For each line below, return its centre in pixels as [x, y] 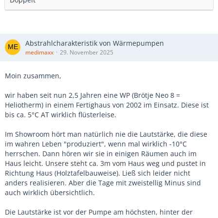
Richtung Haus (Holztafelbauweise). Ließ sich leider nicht [98, 173]
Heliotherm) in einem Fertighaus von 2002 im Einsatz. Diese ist [107, 105]
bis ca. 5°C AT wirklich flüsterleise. [61, 114]
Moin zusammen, [33, 75]
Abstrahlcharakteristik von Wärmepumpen [95, 43]
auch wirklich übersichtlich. [50, 192]
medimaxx [39, 52]
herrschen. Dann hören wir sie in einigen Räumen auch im [101, 153]
